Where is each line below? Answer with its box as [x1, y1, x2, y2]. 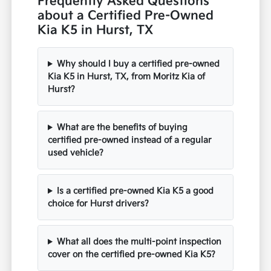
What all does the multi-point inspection [56, 237, 221, 247]
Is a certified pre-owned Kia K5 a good [56, 186, 214, 197]
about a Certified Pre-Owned [38, 8, 214, 24]
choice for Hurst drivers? [48, 198, 149, 209]
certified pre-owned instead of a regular [48, 135, 212, 146]
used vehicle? [48, 148, 104, 158]
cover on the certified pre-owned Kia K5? [48, 249, 216, 260]
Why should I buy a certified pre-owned [56, 59, 220, 70]
